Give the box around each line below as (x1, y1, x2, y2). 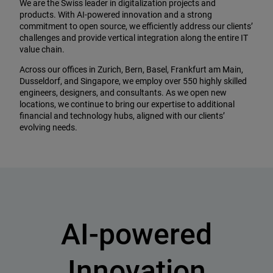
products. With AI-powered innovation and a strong (19, 9, 212, 19)
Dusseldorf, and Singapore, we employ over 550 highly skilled (19, 76, 247, 86)
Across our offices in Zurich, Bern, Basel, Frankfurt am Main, (19, 64, 243, 74)
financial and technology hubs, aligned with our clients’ (19, 110, 225, 121)
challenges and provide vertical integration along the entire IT (19, 32, 248, 43)
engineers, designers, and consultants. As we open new (19, 87, 227, 97)
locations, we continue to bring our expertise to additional (19, 99, 235, 109)
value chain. (19, 44, 65, 54)
